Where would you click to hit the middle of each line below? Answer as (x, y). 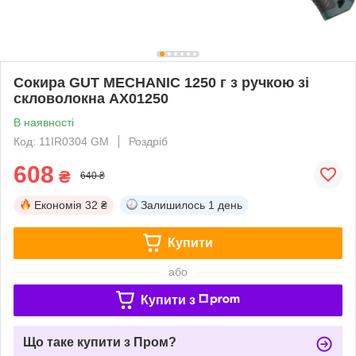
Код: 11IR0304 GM (61, 141)
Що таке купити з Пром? (100, 342)
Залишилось (173, 205)
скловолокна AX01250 (91, 98)
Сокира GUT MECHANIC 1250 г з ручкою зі (161, 82)
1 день (225, 205)
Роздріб (148, 141)
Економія (58, 205)
